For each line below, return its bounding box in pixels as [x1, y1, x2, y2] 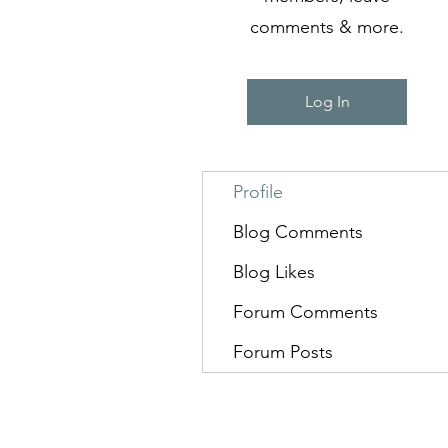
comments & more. [250, 16, 404, 38]
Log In [304, 92, 350, 111]
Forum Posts [233, 341, 333, 363]
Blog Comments [233, 221, 363, 243]
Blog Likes [233, 261, 315, 283]
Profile [233, 181, 283, 203]
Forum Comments [233, 301, 378, 323]
